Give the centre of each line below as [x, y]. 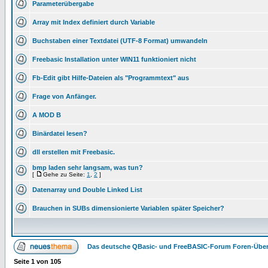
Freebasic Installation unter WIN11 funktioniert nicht [114, 59]
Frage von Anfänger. [64, 96]
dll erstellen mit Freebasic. [74, 152]
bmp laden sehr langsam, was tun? [88, 167]
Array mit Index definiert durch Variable [94, 22]
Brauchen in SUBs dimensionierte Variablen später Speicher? [128, 208]
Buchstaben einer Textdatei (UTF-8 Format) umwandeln [120, 41]
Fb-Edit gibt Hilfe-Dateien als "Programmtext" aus [111, 78]
